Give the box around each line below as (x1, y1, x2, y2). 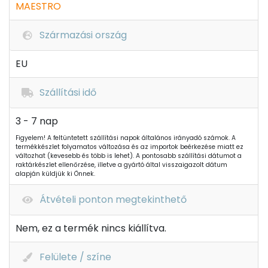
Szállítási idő (39, 86, 96, 99)
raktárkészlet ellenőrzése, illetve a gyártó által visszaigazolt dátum (16, 160, 227, 169)
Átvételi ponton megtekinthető (39, 193, 187, 206)
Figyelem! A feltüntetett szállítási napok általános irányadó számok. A (16, 133, 236, 142)
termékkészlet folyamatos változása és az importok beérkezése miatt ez (16, 142, 243, 151)
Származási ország (39, 28, 127, 42)
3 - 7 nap (16, 114, 58, 128)
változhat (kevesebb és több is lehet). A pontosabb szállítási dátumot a (16, 151, 242, 160)
